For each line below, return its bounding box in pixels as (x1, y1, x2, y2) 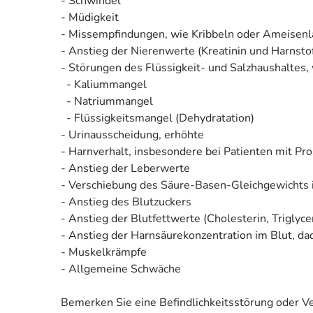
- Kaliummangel (61, 76, 147, 92)
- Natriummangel (61, 93, 153, 109)
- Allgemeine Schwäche (61, 261, 181, 277)
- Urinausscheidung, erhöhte (61, 126, 204, 143)
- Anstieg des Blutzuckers (61, 194, 191, 210)
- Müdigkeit (61, 9, 119, 25)
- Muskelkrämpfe (61, 244, 147, 260)
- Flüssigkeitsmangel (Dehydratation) (61, 110, 254, 126)
